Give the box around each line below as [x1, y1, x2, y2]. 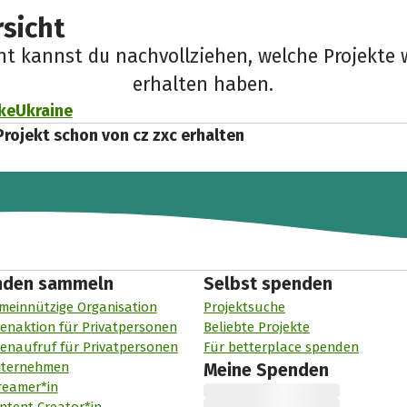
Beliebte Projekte [203, 319, 310, 336]
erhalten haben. [133, 73, 274, 97]
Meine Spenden [203, 360, 329, 382]
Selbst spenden [203, 273, 333, 295]
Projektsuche [203, 299, 285, 316]
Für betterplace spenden [203, 339, 359, 356]
